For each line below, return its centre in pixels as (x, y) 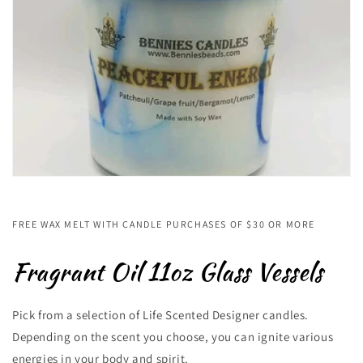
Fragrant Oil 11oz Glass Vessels (168, 271)
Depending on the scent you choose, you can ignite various (173, 337)
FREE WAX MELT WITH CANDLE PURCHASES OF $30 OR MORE (164, 224)
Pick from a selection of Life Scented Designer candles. (161, 315)
